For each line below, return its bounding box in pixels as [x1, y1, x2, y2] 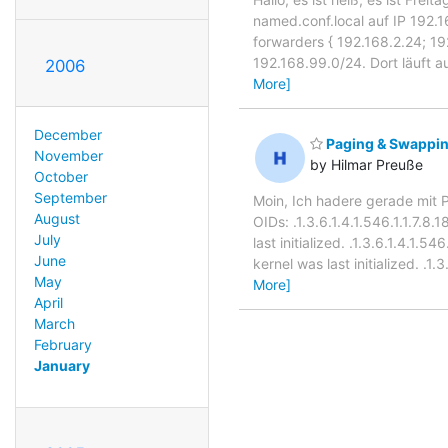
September [33, 188, 107, 206]
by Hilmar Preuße [310, 156, 423, 174]
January [33, 356, 90, 374]
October [33, 167, 88, 185]
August [33, 209, 80, 227]
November [33, 146, 103, 164]
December [33, 125, 102, 143]
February [33, 335, 92, 353]
